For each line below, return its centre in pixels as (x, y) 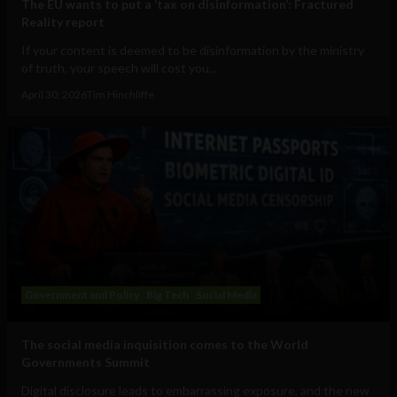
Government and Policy (82, 295)
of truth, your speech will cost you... (119, 68)
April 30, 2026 (54, 95)
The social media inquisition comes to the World (165, 345)
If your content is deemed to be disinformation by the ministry (193, 51)
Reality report (63, 22)
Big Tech (167, 295)
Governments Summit (86, 362)
